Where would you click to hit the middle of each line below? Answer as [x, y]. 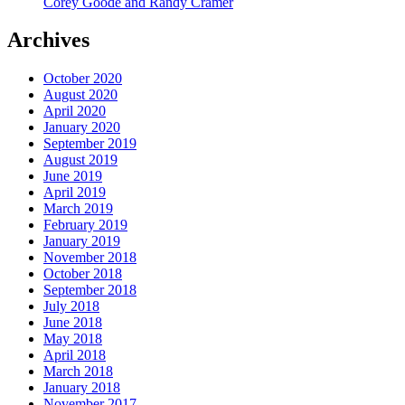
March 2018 [78, 372]
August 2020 [80, 95]
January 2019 [82, 241]
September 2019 [90, 144]
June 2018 [73, 323]
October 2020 [83, 79]
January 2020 [82, 127]
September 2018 [90, 290]
